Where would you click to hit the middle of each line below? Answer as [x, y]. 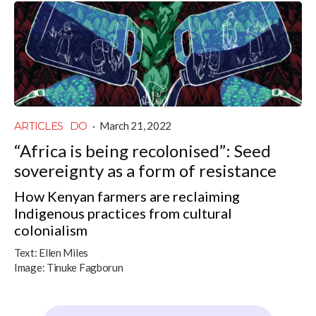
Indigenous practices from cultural [123, 213]
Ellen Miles [63, 252]
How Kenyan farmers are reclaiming [127, 196]
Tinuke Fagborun [85, 267]
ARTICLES [38, 126]
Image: [30, 267]
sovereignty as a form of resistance [145, 170]
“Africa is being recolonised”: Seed [142, 150]
